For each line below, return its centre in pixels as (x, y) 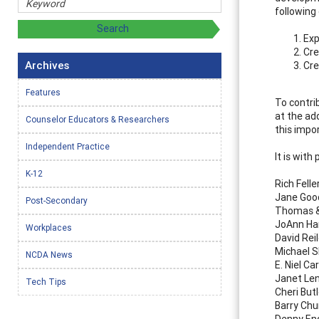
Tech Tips (46, 281)
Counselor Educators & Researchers (98, 119)
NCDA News (49, 254)
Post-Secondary (57, 200)
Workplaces (49, 227)
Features (43, 92)
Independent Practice (68, 146)
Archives (47, 65)
